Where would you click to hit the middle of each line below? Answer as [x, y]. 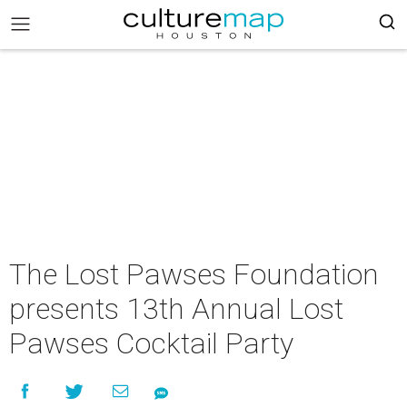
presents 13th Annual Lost [176, 309]
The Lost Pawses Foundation [194, 274]
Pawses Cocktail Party [151, 343]
